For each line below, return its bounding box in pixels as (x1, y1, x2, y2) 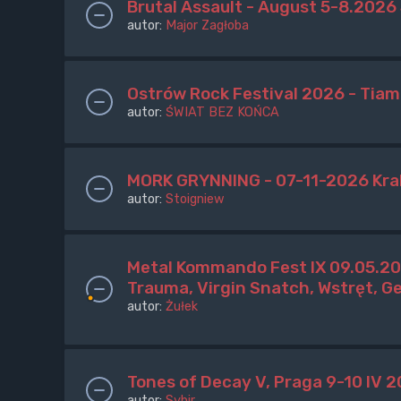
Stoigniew (166, 191, 225, 208)
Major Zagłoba (166, 17, 249, 34)
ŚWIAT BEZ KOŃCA (166, 104, 279, 121)
